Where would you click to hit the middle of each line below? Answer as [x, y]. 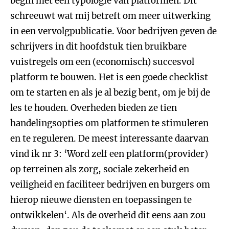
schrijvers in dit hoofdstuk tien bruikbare [98, 47]
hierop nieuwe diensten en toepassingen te [101, 200]
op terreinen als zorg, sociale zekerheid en [100, 169]
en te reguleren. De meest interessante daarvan [109, 139]
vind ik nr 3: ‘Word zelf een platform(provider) [109, 154]
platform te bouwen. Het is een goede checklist [109, 77]
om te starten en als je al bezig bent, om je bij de [110, 93]
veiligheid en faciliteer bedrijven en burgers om [110, 185]
